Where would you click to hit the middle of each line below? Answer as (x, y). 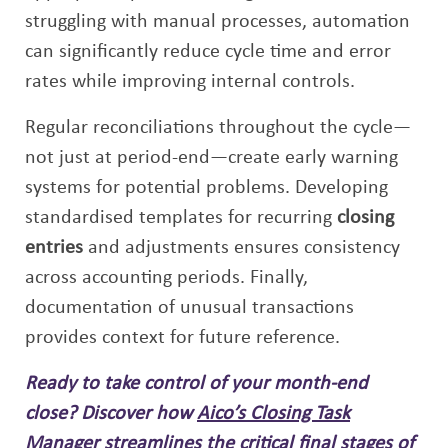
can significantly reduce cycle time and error (208, 52)
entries (54, 248)
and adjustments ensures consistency (241, 248)
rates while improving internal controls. (190, 82)
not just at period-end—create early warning (211, 158)
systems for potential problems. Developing (206, 188)
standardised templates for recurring (181, 218)
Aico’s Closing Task (273, 414)
